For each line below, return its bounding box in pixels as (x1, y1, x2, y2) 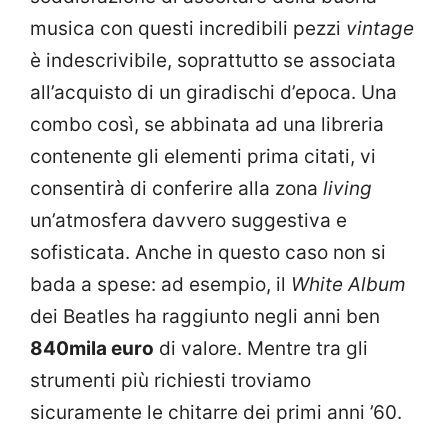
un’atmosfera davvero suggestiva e (30, 208, 347, 232)
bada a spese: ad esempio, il (30, 272, 291, 296)
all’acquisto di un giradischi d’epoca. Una (30, 80, 397, 104)
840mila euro (30, 336, 154, 360)
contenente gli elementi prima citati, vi (30, 144, 376, 168)
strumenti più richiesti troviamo (30, 368, 311, 392)
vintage (346, 16, 414, 40)
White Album (291, 272, 406, 296)
